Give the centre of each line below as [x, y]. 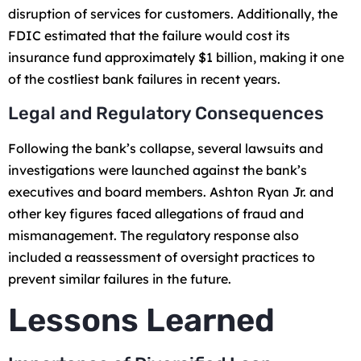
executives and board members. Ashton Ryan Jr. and [171, 191]
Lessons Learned [141, 320]
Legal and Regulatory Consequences [166, 113]
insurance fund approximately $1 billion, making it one [176, 58]
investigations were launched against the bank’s [158, 170]
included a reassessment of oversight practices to [162, 257]
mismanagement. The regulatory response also [154, 235]
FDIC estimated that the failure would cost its [149, 36]
